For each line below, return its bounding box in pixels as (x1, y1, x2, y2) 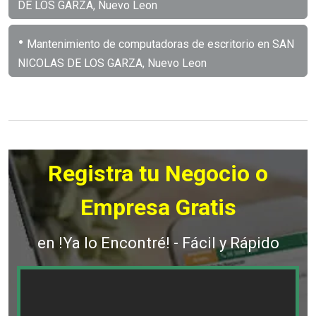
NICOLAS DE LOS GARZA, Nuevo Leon (18, 56, 207, 70)
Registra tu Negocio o (48, 159, 268, 187)
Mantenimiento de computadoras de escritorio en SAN (24, 37, 294, 51)
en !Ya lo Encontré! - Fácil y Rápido (37, 233, 279, 252)
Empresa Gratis (80, 193, 236, 221)
